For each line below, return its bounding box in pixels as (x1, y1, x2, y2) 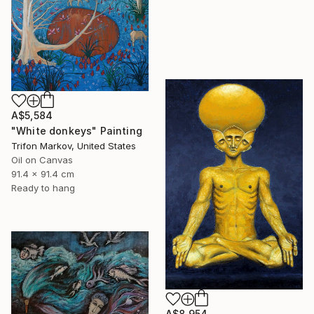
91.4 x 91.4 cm (11, 168, 74, 179)
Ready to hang (11, 182, 75, 193)
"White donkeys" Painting (11, 124, 142, 137)
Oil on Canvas (11, 153, 73, 165)
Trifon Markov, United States (11, 139, 136, 151)
